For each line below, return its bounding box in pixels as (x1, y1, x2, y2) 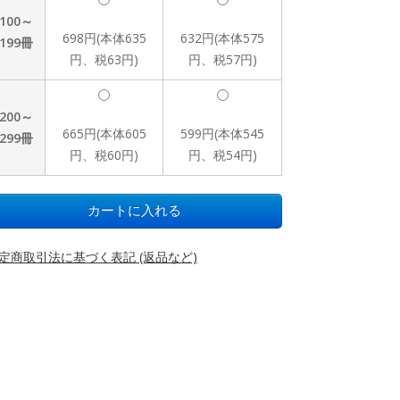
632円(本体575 (180, 29, 264, 46)
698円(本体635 (62, 29, 146, 46)
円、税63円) (70, 51, 138, 68)
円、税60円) (70, 146, 138, 163)
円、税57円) (187, 51, 257, 68)
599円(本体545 (180, 125, 264, 142)
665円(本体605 (62, 125, 146, 142)
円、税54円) (187, 146, 257, 163)
